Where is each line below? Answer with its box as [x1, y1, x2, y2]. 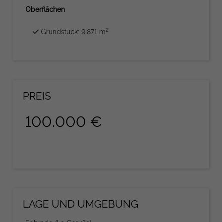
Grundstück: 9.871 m [39, 27, 106, 36]
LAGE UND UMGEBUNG [23, 197, 139, 210]
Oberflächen [25, 5, 65, 13]
